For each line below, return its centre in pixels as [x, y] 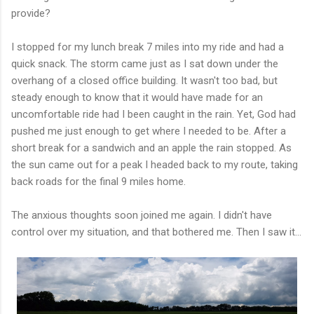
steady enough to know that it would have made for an [137, 97]
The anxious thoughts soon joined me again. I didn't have [142, 215]
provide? [31, 13]
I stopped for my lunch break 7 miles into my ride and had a [148, 47]
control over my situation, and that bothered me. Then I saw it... [156, 232]
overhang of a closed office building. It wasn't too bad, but [144, 80]
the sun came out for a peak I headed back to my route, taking [155, 164]
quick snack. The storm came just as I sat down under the [145, 63]
